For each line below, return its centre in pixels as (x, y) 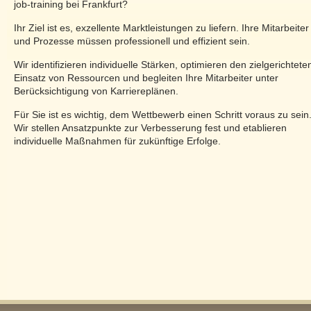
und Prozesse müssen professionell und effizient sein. (132, 41)
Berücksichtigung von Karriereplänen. (96, 91)
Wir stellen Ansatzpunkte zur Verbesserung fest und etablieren (150, 128)
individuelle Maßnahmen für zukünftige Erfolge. (117, 141)
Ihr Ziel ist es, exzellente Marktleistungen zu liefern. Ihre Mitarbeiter (161, 28)
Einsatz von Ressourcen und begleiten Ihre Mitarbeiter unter (146, 78)
